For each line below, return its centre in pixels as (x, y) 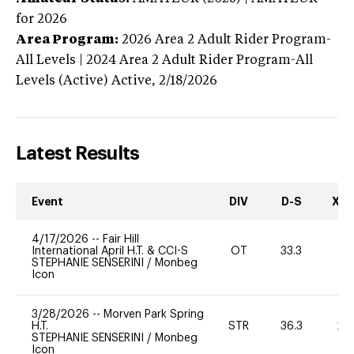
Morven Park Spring (154, 314)
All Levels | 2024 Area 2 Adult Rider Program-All (164, 60)
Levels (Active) (62, 81)
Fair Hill (121, 239)
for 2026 (41, 19)
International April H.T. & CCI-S (110, 251)
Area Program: (67, 40)
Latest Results (78, 153)
